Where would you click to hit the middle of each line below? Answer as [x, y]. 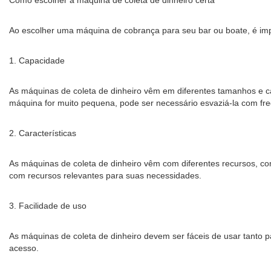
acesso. [24, 248]
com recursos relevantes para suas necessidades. [105, 175]
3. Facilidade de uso [48, 206]
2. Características [43, 133]
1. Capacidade [37, 60]
